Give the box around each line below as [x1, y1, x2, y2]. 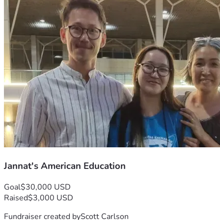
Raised [4, 192, 28, 203]
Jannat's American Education [4, 160, 126, 172]
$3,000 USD [28, 192, 73, 203]
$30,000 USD [21, 181, 71, 192]
